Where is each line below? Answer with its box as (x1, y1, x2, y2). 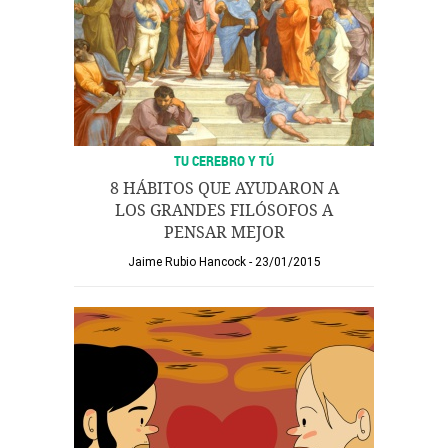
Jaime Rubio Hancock (127, 255, 246, 269)
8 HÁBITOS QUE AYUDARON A (109, 179, 339, 198)
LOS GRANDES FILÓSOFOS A (115, 201, 333, 220)
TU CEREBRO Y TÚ (174, 151, 274, 170)
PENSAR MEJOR (163, 223, 285, 242)
